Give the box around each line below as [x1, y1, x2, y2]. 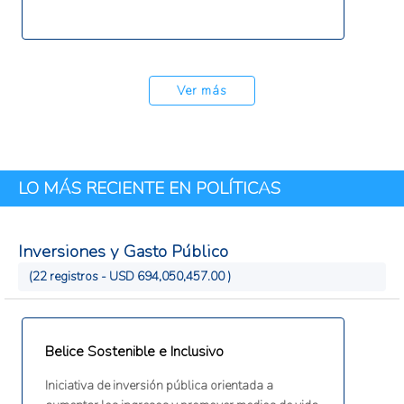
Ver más [177, 82, 227, 100]
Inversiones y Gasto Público [18, 240, 228, 264]
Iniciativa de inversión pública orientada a [44, 377, 273, 395]
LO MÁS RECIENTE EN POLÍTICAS [18, 177, 280, 201]
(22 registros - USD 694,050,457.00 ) [29, 268, 231, 286]
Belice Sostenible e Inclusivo [44, 342, 224, 363]
